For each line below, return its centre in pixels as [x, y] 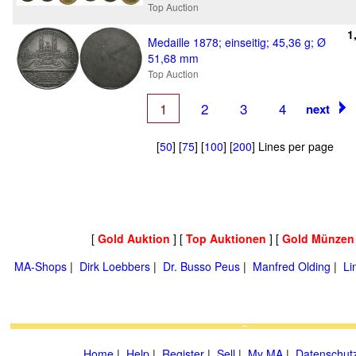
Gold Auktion [133, 238]
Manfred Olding [292, 266]
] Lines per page [292, 146]
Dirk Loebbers [115, 266]
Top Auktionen [226, 238]
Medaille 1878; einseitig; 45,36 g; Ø [237, 42]
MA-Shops [41, 266]
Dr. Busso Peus [201, 266]
